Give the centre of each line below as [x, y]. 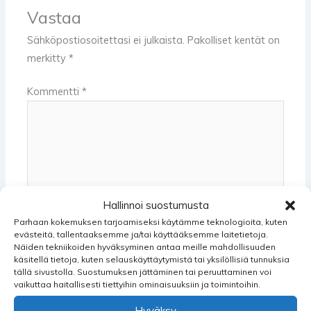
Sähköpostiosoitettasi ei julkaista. [106, 40]
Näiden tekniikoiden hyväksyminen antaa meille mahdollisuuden [145, 246]
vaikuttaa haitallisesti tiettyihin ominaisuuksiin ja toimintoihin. [137, 284]
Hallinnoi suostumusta [155, 205]
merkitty [48, 58]
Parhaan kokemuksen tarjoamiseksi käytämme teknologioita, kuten [151, 221]
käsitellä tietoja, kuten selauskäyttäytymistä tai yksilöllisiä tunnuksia [152, 259]
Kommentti [55, 92]
